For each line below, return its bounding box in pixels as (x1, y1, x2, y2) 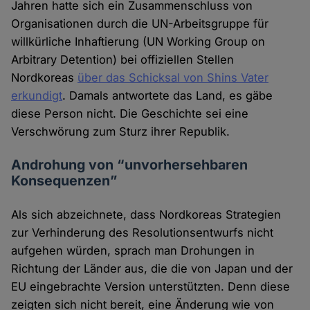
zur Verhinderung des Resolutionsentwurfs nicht (11, 226, 274, 240)
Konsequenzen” (11, 172, 118, 190)
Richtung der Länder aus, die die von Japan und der (11, 262, 293, 276)
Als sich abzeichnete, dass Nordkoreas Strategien (11, 208, 282, 222)
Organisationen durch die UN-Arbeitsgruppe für (11, 17, 269, 31)
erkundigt (11, 89, 63, 103)
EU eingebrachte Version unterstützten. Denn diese (11, 280, 291, 294)
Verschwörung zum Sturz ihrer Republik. (11, 125, 230, 139)
